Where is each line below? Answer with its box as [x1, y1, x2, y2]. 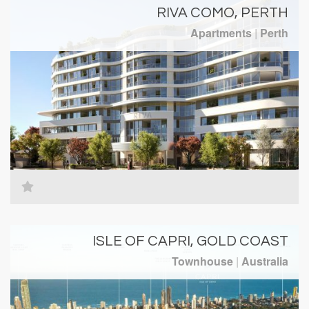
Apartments [190, 24, 255, 41]
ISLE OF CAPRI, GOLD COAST [92, 233, 288, 248]
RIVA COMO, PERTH [157, 5, 288, 20]
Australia [239, 252, 288, 269]
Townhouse [172, 252, 236, 269]
